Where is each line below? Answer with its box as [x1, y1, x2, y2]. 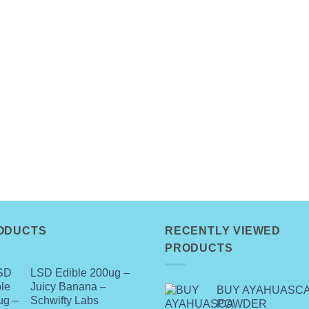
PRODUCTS [165, 241, 233, 254]
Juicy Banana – [30, 281, 106, 293]
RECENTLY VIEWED [165, 224, 281, 237]
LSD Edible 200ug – [30, 267, 130, 279]
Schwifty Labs [30, 295, 99, 307]
